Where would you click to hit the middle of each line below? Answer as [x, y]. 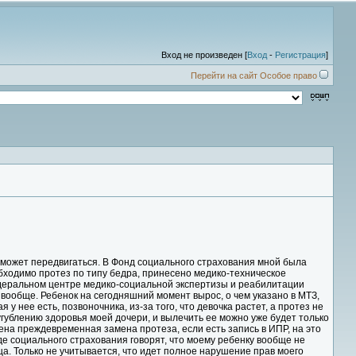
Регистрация [300, 55]
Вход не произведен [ [204, 55]
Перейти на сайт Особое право [255, 75]
